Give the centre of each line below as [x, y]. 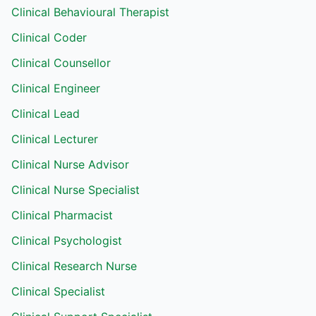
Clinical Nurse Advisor [70, 164]
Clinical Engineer [56, 88]
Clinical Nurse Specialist [75, 190]
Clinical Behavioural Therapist [90, 12]
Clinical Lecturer [55, 139]
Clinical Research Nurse [74, 266]
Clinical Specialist [58, 291]
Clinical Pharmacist [62, 215]
